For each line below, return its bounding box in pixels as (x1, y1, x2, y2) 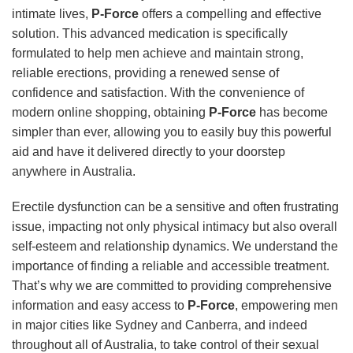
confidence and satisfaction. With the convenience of (12, 85, 304, 99)
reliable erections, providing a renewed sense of (12, 65, 279, 80)
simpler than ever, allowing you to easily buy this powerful (12, 124, 332, 139)
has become (256, 105, 328, 119)
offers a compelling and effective (139, 6, 321, 20)
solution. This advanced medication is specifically (12, 26, 288, 40)
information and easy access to (12, 299, 188, 313)
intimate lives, (12, 6, 91, 20)
